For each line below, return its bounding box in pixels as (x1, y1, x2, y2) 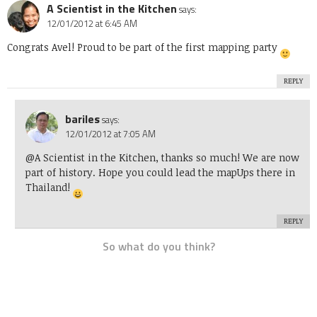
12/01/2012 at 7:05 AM (64, 127, 156, 142)
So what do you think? (102, 238, 215, 255)
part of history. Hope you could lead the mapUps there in (25, 166, 295, 180)
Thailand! (25, 180, 73, 195)
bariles (64, 110, 100, 128)
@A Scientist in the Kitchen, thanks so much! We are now (25, 151, 299, 165)
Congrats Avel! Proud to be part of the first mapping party (7, 40, 280, 54)
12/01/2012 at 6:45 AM (47, 16, 137, 31)
